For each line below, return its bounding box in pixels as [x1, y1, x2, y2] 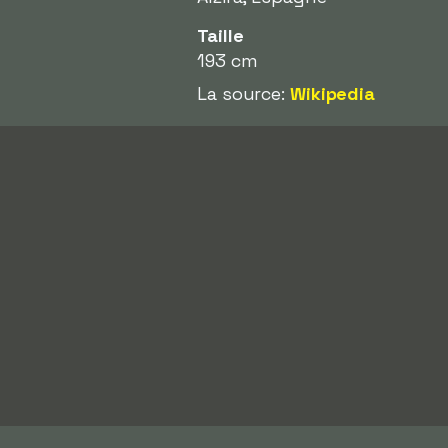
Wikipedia [289, 82, 376, 105]
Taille [197, 24, 244, 47]
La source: [197, 82, 290, 105]
